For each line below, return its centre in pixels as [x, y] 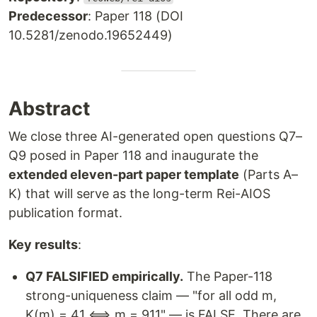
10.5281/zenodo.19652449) [91, 35]
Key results [43, 244]
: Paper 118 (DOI [136, 16]
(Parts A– [269, 174]
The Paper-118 [228, 276]
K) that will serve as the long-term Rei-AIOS [139, 194]
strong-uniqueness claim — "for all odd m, [151, 295]
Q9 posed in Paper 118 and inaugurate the [133, 155]
